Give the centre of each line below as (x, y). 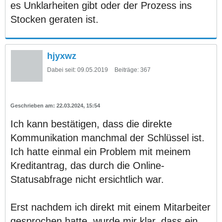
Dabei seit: (61, 70)
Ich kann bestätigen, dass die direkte (91, 124)
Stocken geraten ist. (55, 19)
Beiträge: (127, 70)
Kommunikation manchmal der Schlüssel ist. (108, 138)
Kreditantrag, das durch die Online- (87, 165)
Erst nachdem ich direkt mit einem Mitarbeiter (111, 207)
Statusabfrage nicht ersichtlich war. (87, 179)
